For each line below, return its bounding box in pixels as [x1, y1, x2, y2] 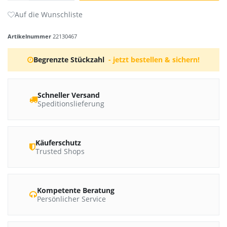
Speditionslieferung [37, 99, 104, 109]
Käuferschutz [35, 138, 81, 148]
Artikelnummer [8, 32, 53, 41]
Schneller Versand [37, 90, 100, 100]
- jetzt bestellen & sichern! [108, 55, 200, 65]
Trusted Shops [35, 146, 85, 157]
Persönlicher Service [37, 194, 106, 204]
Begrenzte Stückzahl [33, 55, 105, 65]
